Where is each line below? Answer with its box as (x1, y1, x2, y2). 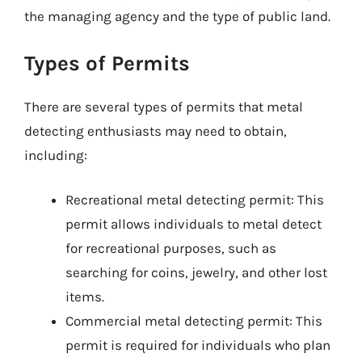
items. (65, 288, 104, 305)
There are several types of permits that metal (24, 98, 303, 115)
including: (24, 146, 87, 163)
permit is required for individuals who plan (65, 337, 330, 353)
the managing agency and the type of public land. (24, 8, 330, 24)
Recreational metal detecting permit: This (65, 192, 324, 208)
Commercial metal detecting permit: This (65, 313, 322, 329)
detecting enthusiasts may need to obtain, (24, 122, 287, 139)
